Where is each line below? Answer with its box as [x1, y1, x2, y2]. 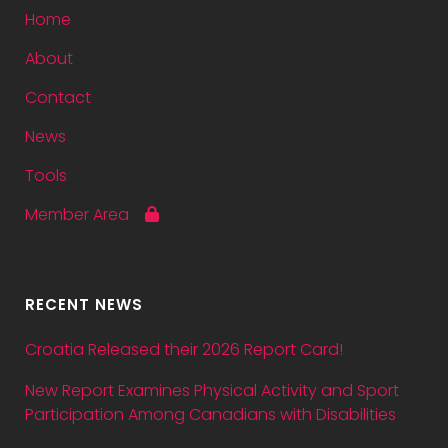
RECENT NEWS [25, 294, 143, 315]
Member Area [25, 203, 145, 226]
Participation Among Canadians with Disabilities [25, 403, 396, 426]
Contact [25, 86, 91, 109]
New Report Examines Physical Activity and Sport [25, 379, 399, 402]
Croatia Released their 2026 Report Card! [25, 338, 343, 361]
